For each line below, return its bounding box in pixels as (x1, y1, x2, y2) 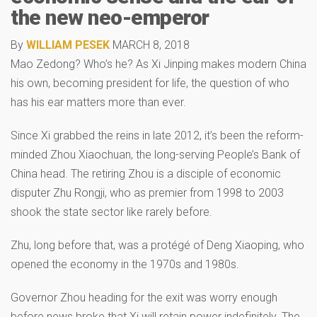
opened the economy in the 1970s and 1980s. (11, 257, 239, 271)
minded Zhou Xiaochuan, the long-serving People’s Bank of (11, 147, 300, 161)
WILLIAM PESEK (26, 38, 110, 52)
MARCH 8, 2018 (113, 38, 190, 52)
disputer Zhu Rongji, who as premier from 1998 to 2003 (11, 185, 284, 200)
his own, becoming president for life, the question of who (11, 76, 289, 90)
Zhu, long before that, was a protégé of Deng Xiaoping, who (11, 238, 304, 252)
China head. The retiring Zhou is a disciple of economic (11, 166, 281, 180)
